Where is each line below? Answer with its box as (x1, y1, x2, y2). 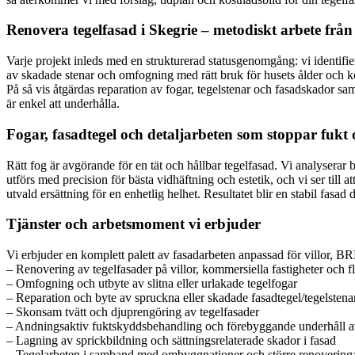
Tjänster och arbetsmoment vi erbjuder (6, 216, 261, 233)
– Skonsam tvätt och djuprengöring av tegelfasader (6, 305, 259, 319)
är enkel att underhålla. (6, 97, 120, 111)
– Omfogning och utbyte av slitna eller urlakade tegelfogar (6, 277, 297, 290)
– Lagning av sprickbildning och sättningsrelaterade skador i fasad (6, 334, 336, 347)
